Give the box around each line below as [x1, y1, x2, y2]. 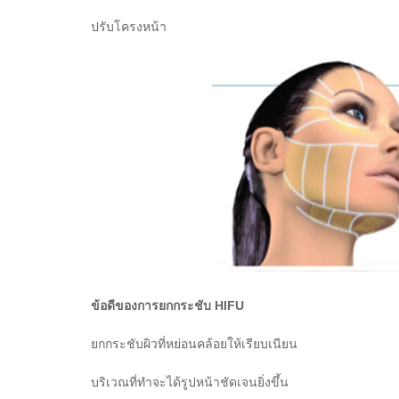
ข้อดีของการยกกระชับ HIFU [91, 298, 244, 313]
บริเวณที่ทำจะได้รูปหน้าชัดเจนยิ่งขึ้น [91, 375, 289, 390]
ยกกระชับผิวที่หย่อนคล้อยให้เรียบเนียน [91, 337, 297, 352]
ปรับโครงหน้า [91, 20, 167, 35]
